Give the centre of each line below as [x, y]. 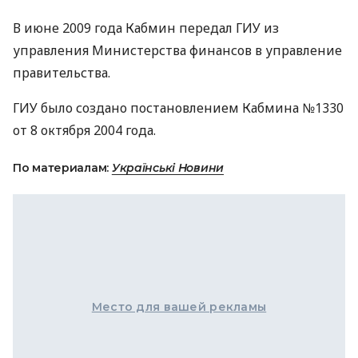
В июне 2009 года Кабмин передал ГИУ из [146, 28]
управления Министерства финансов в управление [177, 50]
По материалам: [62, 168]
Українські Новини [168, 168]
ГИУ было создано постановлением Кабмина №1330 [178, 108]
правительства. [62, 73]
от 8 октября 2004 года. [84, 130]
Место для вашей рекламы [179, 307]
